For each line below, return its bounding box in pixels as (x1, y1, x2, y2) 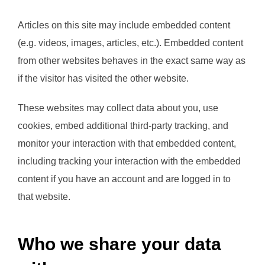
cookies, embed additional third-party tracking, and (18, 121, 228, 131)
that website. (18, 192, 70, 202)
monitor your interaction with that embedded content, (18, 138, 236, 149)
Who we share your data (18, 234, 221, 254)
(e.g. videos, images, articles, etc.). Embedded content (18, 38, 243, 49)
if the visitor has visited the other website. (18, 73, 189, 84)
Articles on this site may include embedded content (18, 20, 230, 31)
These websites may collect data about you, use (18, 103, 218, 114)
